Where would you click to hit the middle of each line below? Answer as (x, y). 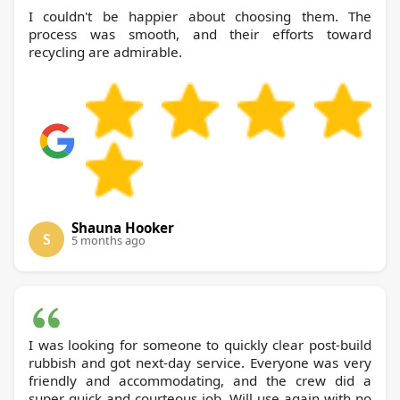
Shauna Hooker (123, 228)
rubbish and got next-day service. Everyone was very (200, 363)
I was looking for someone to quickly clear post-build (200, 345)
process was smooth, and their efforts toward (200, 34)
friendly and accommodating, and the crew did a (200, 381)
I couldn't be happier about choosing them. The (200, 17)
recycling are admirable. (105, 52)
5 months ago (108, 241)
